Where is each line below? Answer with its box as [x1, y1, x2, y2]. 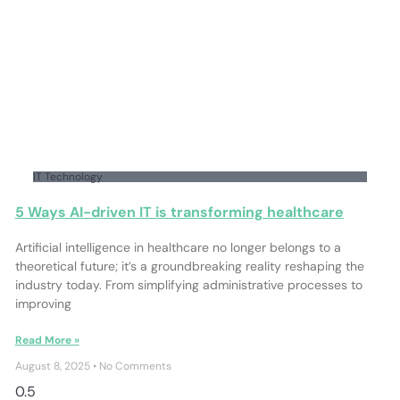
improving [14, 295, 71, 312]
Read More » [14, 332, 79, 347]
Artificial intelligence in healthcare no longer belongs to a [14, 238, 341, 255]
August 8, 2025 [14, 358, 93, 373]
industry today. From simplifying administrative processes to [14, 276, 362, 293]
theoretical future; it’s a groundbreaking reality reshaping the [14, 257, 364, 274]
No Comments [96, 358, 171, 373]
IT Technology [32, 169, 103, 184]
